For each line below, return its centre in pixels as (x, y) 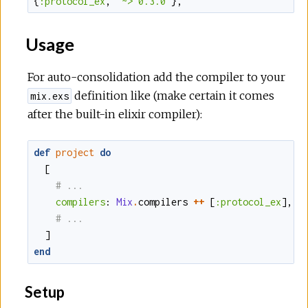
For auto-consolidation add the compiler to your (156, 77)
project (75, 152)
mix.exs (50, 96)
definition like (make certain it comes (173, 96)
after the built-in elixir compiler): (115, 114)
